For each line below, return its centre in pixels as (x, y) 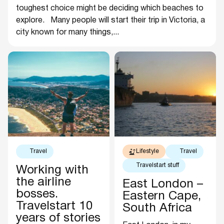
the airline (43, 183)
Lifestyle (148, 151)
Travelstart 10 (54, 207)
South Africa (157, 209)
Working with (52, 171)
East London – (163, 185)
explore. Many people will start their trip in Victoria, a (110, 21)
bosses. (37, 195)
